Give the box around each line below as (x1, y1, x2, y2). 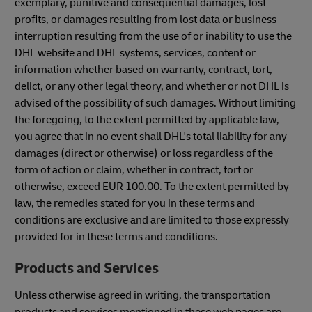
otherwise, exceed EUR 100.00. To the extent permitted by (15, 179, 289, 194)
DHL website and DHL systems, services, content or (15, 45, 256, 60)
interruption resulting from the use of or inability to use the (15, 29, 292, 43)
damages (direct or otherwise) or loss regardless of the (15, 146, 273, 160)
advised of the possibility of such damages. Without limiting (15, 95, 296, 110)
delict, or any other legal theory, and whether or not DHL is (15, 79, 289, 93)
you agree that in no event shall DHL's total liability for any (15, 129, 287, 143)
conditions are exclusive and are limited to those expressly (15, 212, 289, 227)
